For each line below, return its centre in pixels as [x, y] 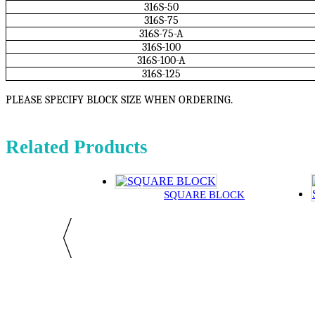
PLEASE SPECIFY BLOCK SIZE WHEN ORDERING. [119, 100]
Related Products [77, 147]
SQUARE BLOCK [204, 195]
